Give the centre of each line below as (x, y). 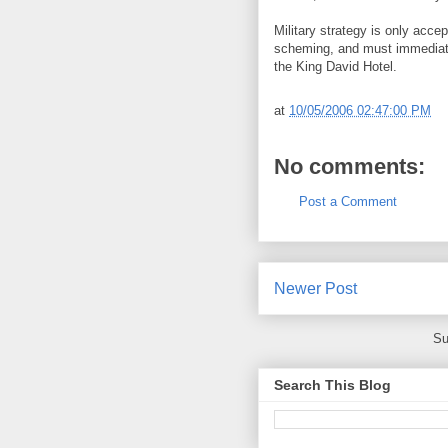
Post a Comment (348, 201)
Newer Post (315, 288)
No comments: (349, 166)
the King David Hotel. (335, 66)
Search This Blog (332, 385)
